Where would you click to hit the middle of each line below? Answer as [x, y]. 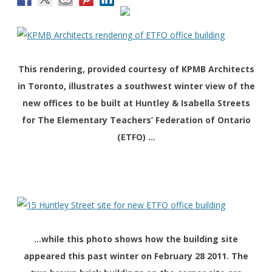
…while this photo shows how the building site [136, 239]
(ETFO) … [136, 137]
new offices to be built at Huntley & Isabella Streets [136, 103]
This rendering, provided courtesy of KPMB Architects [136, 69]
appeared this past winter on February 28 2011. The [136, 256]
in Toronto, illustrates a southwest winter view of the [136, 86]
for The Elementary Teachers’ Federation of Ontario [136, 120]
